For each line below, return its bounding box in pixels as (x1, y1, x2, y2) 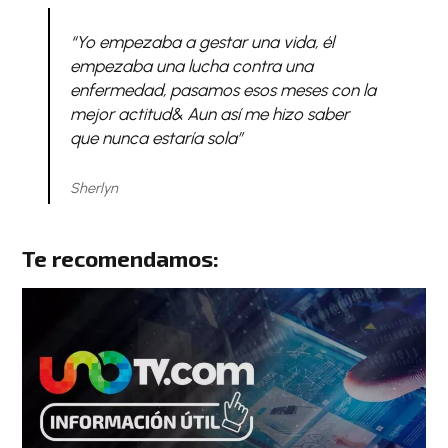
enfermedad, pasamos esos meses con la (69, 79, 376, 100)
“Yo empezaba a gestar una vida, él (69, 31, 334, 52)
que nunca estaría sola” (69, 127, 243, 148)
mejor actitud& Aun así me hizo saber (69, 103, 349, 124)
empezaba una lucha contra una (69, 55, 313, 76)
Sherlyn (69, 179, 118, 198)
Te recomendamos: (22, 245, 220, 273)
